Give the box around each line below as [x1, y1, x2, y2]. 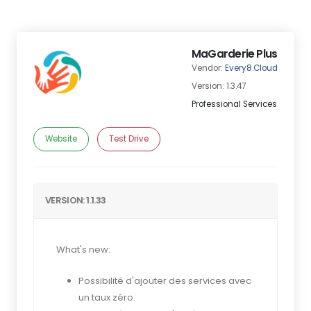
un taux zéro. [78, 291, 135, 304]
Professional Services [192, 99, 277, 110]
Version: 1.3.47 [192, 81, 246, 92]
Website [45, 133, 77, 144]
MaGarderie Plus [192, 47, 278, 61]
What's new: [56, 243, 110, 256]
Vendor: [192, 62, 225, 74]
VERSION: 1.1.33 [45, 194, 106, 207]
